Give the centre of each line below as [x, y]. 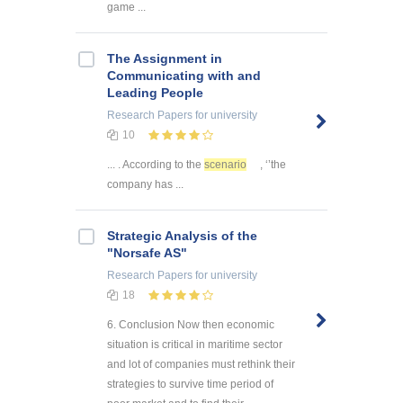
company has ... [145, 185]
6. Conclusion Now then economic [191, 325]
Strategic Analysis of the [182, 236]
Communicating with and [184, 76]
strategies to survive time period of [190, 385]
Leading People [155, 93]
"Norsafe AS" [147, 253]
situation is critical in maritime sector [195, 345]
